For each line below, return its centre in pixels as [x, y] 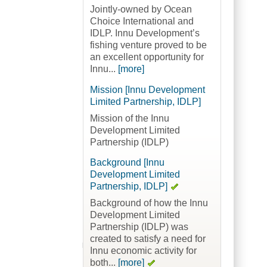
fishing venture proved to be [148, 45]
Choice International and [142, 21]
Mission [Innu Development [147, 89]
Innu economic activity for [143, 251]
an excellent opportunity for [147, 57]
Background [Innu [127, 163]
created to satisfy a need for [148, 239]
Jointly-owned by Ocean [141, 10]
